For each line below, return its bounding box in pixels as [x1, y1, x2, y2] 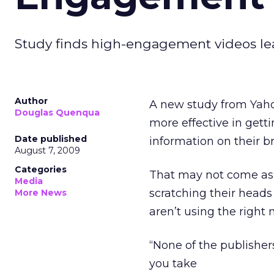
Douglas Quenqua [15, 107, 100, 118]
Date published [15, 133, 87, 144]
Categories [15, 164, 67, 175]
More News [15, 187, 67, 198]
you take [149, 257, 197, 270]
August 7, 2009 [15, 145, 80, 156]
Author [15, 95, 48, 106]
